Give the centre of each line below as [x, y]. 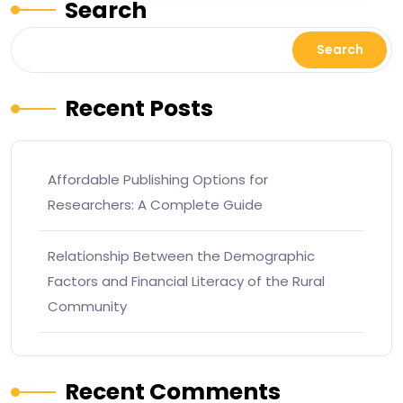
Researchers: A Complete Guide [155, 204]
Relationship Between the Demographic [181, 255]
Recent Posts [139, 108]
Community [87, 306]
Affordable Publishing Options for [158, 179]
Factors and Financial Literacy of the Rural [186, 281]
